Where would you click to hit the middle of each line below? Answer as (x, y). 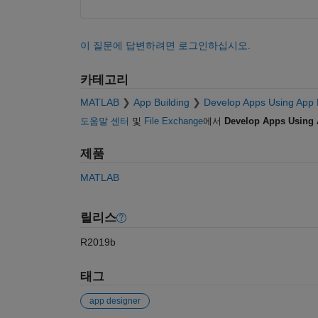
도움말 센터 (104, 121)
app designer (115, 301)
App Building (161, 103)
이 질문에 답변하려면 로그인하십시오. (165, 45)
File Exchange (173, 121)
